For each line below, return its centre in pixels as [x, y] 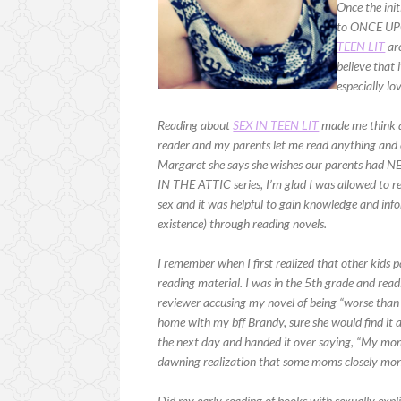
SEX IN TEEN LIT [276, 124]
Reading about [196, 124]
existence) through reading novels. [243, 223]
